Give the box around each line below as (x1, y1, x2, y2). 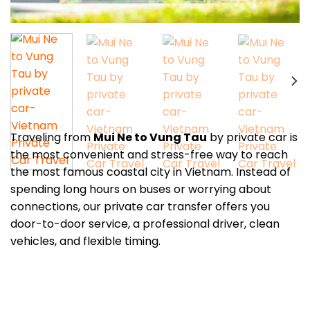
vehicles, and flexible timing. (10, 213, 161, 230)
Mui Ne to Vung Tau (93, 109, 207, 126)
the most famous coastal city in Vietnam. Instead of (10, 144, 291, 161)
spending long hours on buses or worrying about (10, 161, 271, 178)
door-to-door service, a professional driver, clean (10, 196, 280, 212)
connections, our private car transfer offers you (10, 179, 270, 195)
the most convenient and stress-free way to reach (10, 127, 288, 143)
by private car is (207, 109, 298, 126)
